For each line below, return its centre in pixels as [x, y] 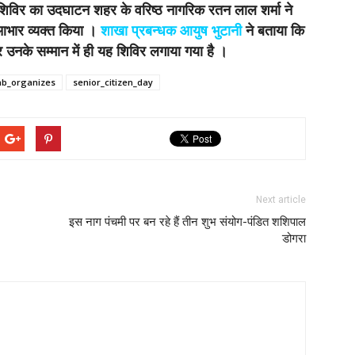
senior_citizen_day [113, 82]
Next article [281, 199]
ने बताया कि [273, 31]
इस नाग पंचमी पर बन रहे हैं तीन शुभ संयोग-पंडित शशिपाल [187, 221]
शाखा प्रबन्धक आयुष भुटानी [171, 31]
